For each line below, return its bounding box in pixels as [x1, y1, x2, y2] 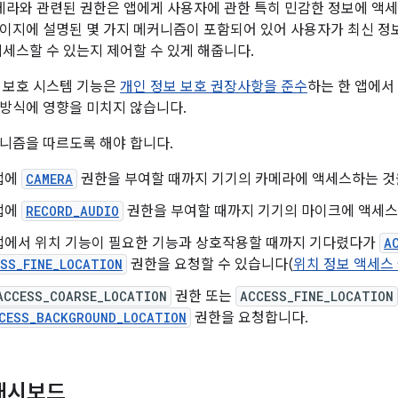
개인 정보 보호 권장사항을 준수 [120, 78, 307, 96]
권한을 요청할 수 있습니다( [127, 256, 293, 274]
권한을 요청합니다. [191, 309, 308, 327]
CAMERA [26, 171, 73, 187]
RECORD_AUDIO [26, 203, 119, 219]
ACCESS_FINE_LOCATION [240, 288, 394, 305]
